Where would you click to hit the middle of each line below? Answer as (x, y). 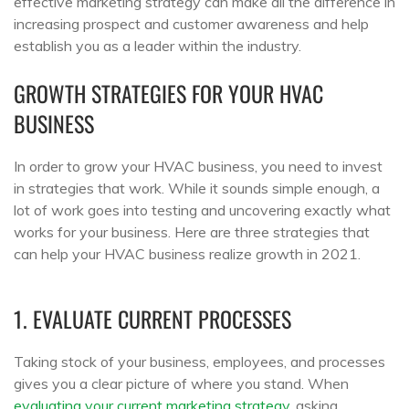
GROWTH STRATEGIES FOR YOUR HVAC (168, 93)
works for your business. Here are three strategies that (192, 232)
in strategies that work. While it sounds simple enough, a (197, 188)
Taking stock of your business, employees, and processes (199, 362)
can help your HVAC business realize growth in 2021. (187, 254)
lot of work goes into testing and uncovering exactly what (202, 210)
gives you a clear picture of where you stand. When (181, 384)
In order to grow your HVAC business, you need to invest (198, 166)
